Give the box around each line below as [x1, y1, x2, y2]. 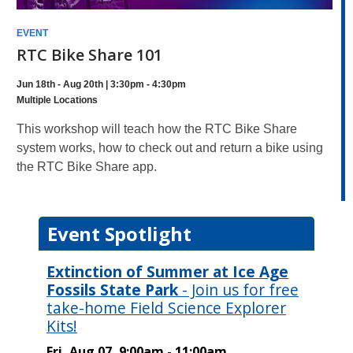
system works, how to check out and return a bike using [17, 141, 323, 155]
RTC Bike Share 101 [17, 44, 162, 66]
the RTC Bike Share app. [17, 160, 157, 174]
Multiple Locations [17, 95, 98, 106]
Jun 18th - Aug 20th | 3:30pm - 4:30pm [17, 79, 186, 91]
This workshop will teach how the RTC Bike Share [17, 122, 297, 136]
